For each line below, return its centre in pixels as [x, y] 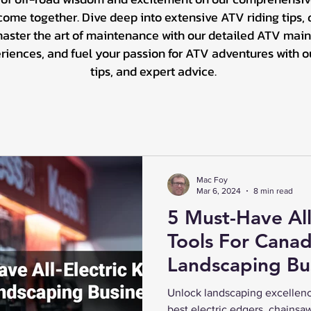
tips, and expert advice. [153, 71]
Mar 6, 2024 [219, 191]
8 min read [273, 191]
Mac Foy [212, 179]
